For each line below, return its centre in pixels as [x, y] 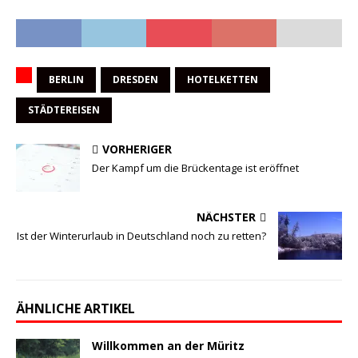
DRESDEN [135, 80]
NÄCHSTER [226, 217]
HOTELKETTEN [223, 80]
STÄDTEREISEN [64, 110]
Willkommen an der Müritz [168, 346]
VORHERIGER [137, 149]
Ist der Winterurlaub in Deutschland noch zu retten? [141, 236]
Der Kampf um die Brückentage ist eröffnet [195, 168]
